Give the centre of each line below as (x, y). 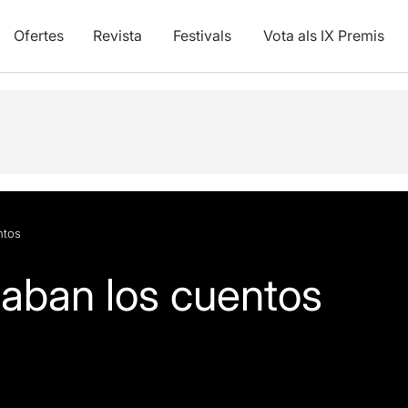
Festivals (202, 36)
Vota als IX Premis (323, 36)
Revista (117, 36)
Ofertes (38, 36)
